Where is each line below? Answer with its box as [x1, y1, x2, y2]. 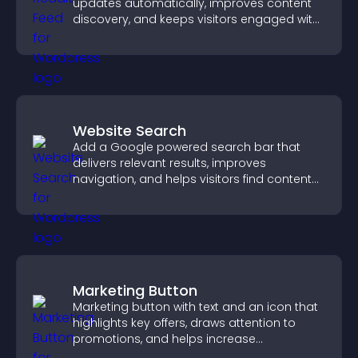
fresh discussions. [73, 27, 174, 43]
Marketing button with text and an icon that [73, 299, 318, 315]
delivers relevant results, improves [73, 155, 266, 171]
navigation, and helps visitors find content [73, 171, 312, 187]
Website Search [73, 121, 186, 141]
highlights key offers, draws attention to [73, 315, 296, 331]
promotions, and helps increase [73, 331, 256, 347]
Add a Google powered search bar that [73, 139, 300, 155]
